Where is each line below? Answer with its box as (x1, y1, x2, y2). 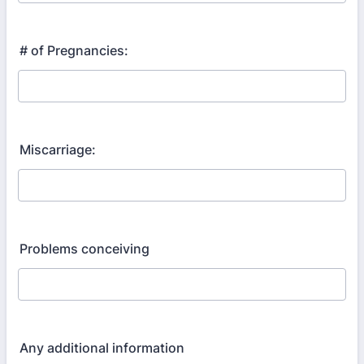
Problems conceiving (19, 240, 149, 257)
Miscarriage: (19, 141, 96, 158)
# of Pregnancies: (19, 42, 128, 58)
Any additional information (19, 340, 184, 356)
